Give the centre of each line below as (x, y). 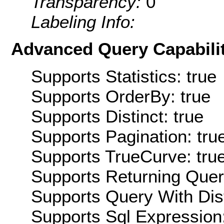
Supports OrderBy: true (121, 96)
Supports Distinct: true (117, 116)
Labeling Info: (83, 22)
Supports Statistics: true (124, 76)
